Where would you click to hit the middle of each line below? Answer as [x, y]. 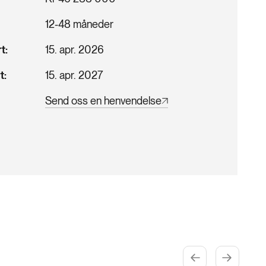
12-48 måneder [79, 24]
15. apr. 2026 [75, 50]
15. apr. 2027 [74, 75]
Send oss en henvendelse [103, 101]
